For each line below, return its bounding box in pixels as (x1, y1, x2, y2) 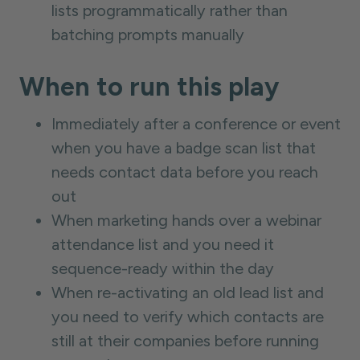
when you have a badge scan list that (51, 138, 316, 157)
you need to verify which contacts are (51, 307, 324, 326)
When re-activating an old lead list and (51, 283, 324, 302)
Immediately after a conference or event (51, 114, 341, 133)
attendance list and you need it (51, 235, 274, 254)
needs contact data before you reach (51, 162, 318, 182)
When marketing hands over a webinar (51, 211, 321, 230)
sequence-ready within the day (51, 259, 274, 278)
